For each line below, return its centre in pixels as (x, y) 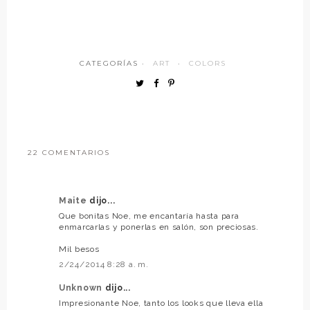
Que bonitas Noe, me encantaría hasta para (149, 216)
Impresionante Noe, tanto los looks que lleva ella (161, 303)
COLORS (208, 63)
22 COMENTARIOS (69, 152)
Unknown (82, 288)
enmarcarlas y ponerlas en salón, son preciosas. (159, 227)
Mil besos (79, 249)
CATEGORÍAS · (114, 63)
